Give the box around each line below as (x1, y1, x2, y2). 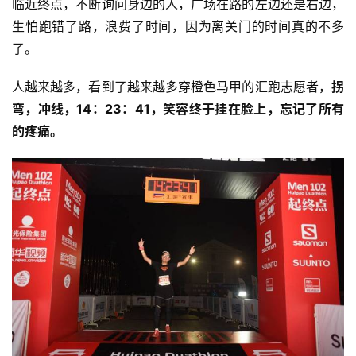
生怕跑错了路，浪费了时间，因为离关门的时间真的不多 (12, 18, 344, 35)
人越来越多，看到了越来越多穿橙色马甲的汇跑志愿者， (12, 79, 331, 95)
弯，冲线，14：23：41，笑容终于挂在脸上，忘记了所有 (12, 101, 344, 118)
